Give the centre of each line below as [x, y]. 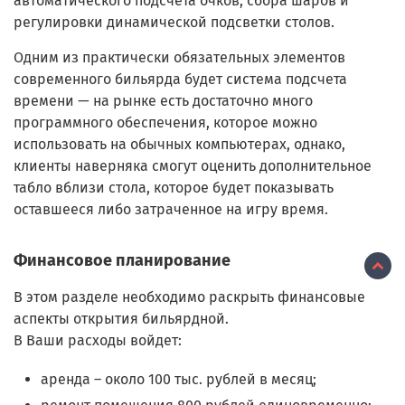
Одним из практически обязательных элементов [179, 57]
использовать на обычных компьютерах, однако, [179, 144]
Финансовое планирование [122, 260]
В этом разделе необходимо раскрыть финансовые [189, 297]
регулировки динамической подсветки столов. [174, 22]
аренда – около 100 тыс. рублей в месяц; [179, 379]
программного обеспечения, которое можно [165, 122]
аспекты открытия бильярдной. [121, 318]
